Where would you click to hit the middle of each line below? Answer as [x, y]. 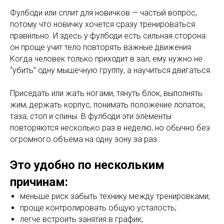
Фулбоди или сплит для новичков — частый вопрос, [103, 13]
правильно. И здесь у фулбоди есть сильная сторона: [108, 36]
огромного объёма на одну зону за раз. [84, 139]
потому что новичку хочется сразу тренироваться [102, 24]
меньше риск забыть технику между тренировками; [115, 196]
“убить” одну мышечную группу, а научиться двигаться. [111, 70]
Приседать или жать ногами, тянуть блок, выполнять [106, 93]
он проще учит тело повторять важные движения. [101, 47]
